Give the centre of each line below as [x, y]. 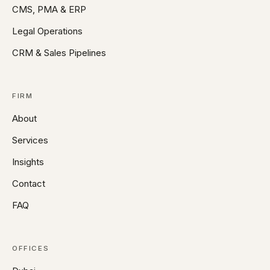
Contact [29, 184]
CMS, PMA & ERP [49, 10]
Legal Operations [47, 31]
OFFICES [31, 249]
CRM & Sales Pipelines [59, 53]
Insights [28, 162]
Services [30, 140]
